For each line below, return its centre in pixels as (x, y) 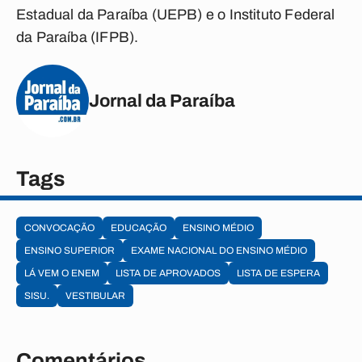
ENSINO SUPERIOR (69, 250)
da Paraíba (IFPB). (78, 37)
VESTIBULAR (95, 296)
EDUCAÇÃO (139, 228)
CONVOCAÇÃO (59, 228)
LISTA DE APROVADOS (168, 273)
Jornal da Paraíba (162, 101)
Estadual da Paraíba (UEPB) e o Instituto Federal (176, 15)
